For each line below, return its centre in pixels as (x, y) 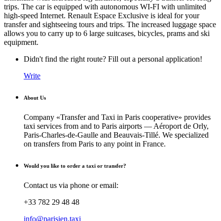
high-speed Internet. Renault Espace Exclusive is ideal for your (102, 16)
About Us (35, 98)
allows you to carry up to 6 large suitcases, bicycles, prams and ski (107, 34)
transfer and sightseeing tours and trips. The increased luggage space (110, 25)
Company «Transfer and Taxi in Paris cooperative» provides (117, 117)
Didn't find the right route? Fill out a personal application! (113, 59)
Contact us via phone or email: (71, 185)
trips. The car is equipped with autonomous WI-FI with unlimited (105, 7)
